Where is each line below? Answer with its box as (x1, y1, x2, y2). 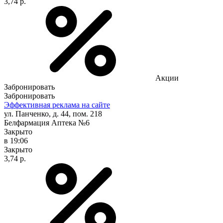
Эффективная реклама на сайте (4, 100, 110, 109)
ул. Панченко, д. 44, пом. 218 (4, 109, 102, 118)
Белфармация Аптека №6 (4, 118, 90, 127)
